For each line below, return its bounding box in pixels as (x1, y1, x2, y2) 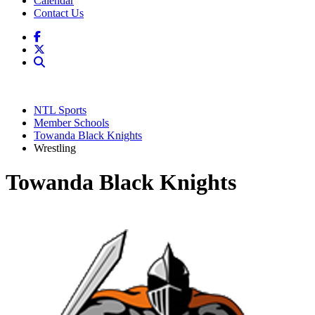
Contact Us (34, 7, 84, 19)
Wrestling (34, 142, 76, 154)
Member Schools (34, 117, 109, 129)
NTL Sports (34, 104, 86, 116)
